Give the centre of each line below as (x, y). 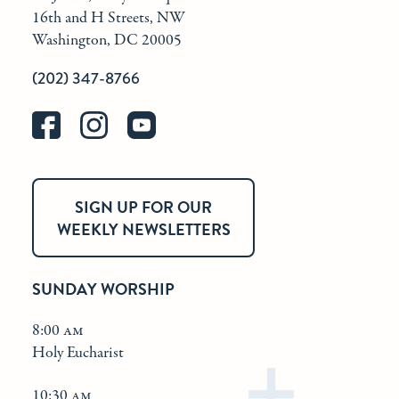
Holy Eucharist (78, 354)
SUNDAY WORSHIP (103, 289)
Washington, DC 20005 (107, 41)
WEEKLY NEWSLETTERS (143, 229)
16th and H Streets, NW (109, 19)
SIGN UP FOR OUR (143, 207)
